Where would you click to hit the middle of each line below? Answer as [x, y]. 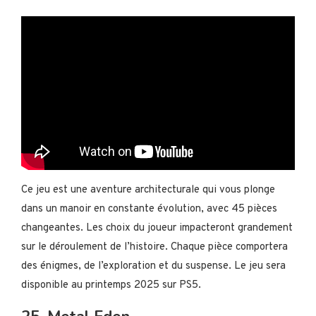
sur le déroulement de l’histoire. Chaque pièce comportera [154, 248]
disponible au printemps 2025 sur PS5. [111, 286]
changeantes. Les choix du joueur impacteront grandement [157, 229]
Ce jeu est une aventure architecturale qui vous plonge [148, 190]
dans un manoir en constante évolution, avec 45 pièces [149, 209]
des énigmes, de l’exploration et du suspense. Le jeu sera [153, 267]
